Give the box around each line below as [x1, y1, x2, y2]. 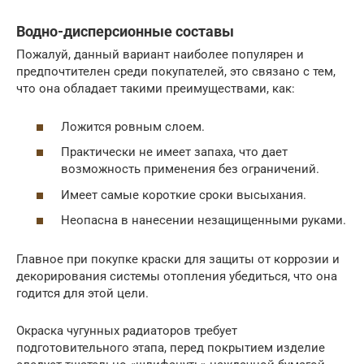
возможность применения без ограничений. [61, 162, 319, 177]
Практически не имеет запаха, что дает [61, 145, 288, 160]
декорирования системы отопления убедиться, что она [16, 269, 337, 284]
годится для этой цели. [16, 286, 149, 301]
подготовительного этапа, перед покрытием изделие [16, 340, 325, 356]
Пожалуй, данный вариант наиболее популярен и [16, 47, 304, 63]
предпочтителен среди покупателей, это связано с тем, [16, 64, 336, 80]
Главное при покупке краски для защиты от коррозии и [16, 252, 340, 267]
